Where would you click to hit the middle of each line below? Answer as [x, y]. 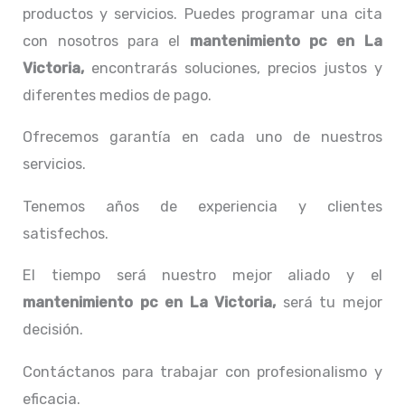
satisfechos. [66, 233]
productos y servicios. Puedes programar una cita [202, 14]
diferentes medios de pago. [119, 95]
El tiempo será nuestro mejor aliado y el [202, 276]
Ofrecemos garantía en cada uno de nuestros [202, 137]
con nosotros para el [106, 41]
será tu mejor [332, 303]
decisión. [55, 330]
